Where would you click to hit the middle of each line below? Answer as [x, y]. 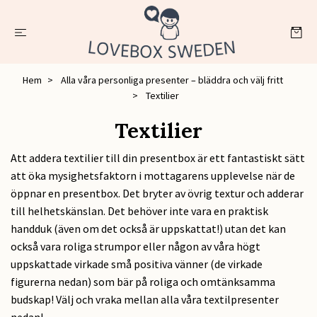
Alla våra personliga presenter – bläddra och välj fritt [172, 80]
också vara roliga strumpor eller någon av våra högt [136, 246]
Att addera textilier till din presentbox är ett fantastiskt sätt [158, 157]
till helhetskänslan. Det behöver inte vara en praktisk [139, 211]
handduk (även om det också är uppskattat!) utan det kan [148, 228]
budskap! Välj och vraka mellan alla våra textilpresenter [145, 299]
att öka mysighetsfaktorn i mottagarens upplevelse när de [153, 175]
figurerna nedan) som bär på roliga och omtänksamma [143, 281]
